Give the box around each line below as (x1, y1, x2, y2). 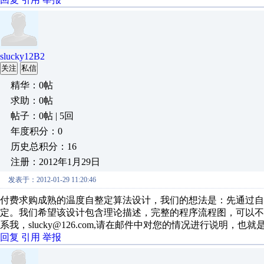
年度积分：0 (11, 126, 62, 136)
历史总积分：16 (11, 141, 77, 151)
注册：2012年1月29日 (11, 157, 100, 167)
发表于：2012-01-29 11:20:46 (8, 176, 96, 184)
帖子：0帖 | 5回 (11, 111, 74, 121)
